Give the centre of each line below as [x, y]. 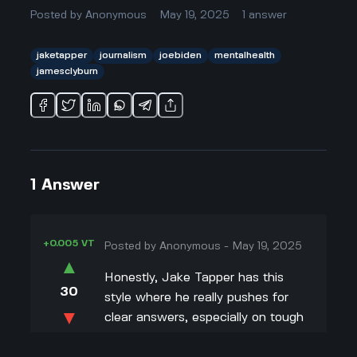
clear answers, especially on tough [204, 317]
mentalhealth [245, 55]
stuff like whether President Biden [204, 337]
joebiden [181, 55]
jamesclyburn [68, 71]
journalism [124, 55]
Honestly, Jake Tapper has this [194, 277]
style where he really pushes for [197, 297]
